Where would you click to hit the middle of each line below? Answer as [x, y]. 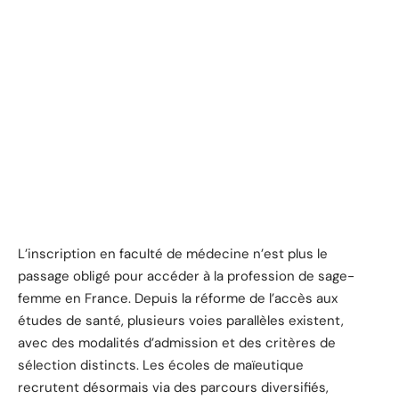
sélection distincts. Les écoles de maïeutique [161, 365]
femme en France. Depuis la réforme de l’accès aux [178, 298]
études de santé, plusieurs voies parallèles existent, [181, 320]
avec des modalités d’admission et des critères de [177, 342]
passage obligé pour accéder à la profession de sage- [186, 276]
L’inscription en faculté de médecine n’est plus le [173, 253]
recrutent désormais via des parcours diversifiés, [173, 387]
